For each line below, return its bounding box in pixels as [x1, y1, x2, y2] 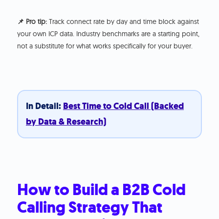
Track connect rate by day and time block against [47, 17, 199, 26]
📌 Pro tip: [17, 17, 47, 26]
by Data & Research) [25, 116, 106, 128]
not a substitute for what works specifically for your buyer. [17, 41, 193, 50]
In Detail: [25, 100, 63, 112]
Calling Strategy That [17, 196, 163, 218]
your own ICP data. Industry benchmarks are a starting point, [17, 29, 200, 38]
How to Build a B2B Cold [17, 178, 186, 200]
